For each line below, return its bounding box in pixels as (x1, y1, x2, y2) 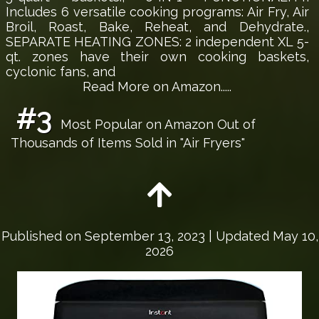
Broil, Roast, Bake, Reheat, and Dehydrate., (6, 19, 309, 35)
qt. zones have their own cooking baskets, (6, 49, 309, 65)
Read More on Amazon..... (83, 79, 232, 95)
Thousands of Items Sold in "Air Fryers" (10, 135, 245, 151)
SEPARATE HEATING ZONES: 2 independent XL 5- (6, 34, 309, 50)
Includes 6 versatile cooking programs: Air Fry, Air (6, 4, 309, 20)
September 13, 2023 (84, 229, 205, 244)
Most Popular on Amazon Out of (56, 117, 256, 132)
